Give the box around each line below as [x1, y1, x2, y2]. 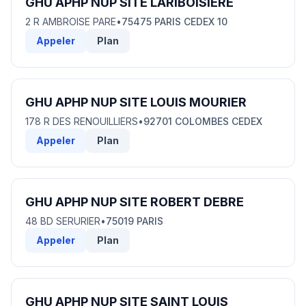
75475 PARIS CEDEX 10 [122, 16, 227, 27]
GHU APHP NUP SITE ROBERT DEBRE [25, 195, 244, 209]
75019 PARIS [106, 215, 163, 227]
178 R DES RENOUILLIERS [25, 115, 138, 127]
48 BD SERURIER [25, 215, 100, 227]
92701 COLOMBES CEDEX [143, 115, 262, 127]
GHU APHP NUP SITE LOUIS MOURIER [25, 95, 247, 109]
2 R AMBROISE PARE [25, 16, 116, 27]
